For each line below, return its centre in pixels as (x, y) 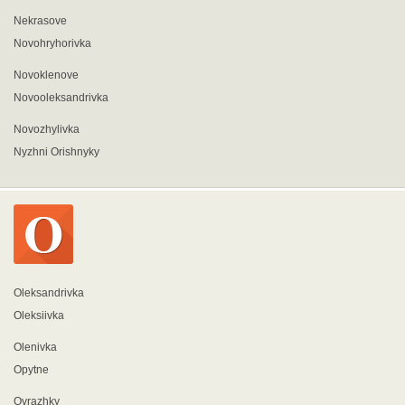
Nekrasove (40, 21)
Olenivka (35, 347)
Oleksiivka (39, 316)
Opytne (31, 370)
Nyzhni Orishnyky (57, 152)
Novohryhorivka (52, 43)
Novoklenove (46, 75)
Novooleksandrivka (61, 98)
